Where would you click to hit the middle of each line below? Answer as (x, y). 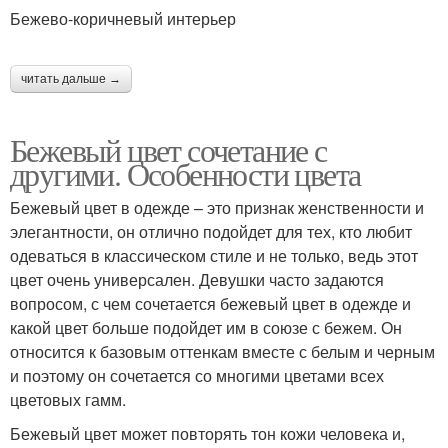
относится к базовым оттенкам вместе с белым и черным (222, 351)
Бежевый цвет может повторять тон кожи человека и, (207, 433)
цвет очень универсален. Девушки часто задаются (197, 279)
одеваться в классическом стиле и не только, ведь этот (214, 255)
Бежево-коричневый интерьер (123, 18)
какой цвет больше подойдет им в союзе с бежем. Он (206, 327)
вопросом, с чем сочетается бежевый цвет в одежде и (210, 303)
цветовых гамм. (68, 399)
